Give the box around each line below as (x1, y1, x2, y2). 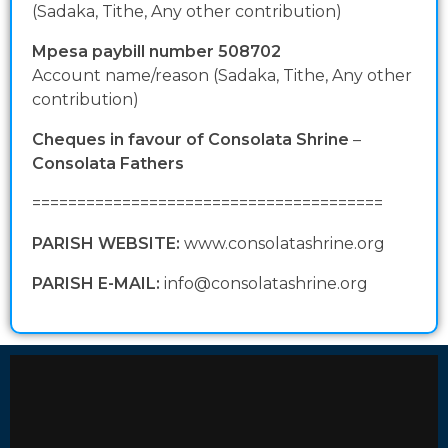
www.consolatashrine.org (180, 234, 385, 254)
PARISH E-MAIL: (32, 274, 160, 294)
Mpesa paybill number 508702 (32, 42, 281, 62)
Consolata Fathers (32, 154, 184, 174)
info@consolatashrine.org (160, 274, 368, 294)
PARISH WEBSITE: (32, 234, 180, 254)
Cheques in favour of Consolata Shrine (32, 130, 349, 150)
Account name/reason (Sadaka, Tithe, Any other (32, 66, 412, 86)
